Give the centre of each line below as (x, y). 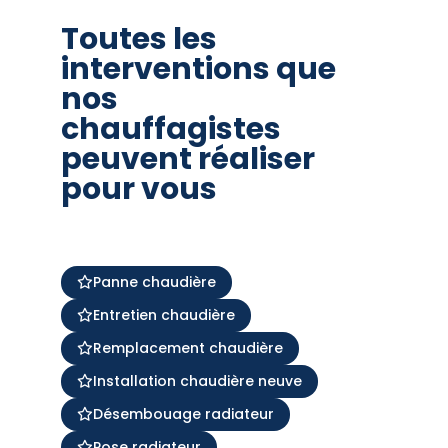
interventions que (198, 68)
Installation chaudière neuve (197, 380)
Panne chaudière (154, 281)
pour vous (138, 188)
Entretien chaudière (163, 314)
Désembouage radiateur (183, 413)
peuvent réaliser (187, 158)
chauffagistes (170, 128)
